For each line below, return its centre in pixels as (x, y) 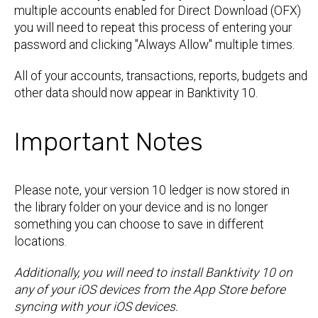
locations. (40, 241)
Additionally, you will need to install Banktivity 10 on (153, 273)
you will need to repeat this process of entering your (153, 28)
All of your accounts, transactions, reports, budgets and (161, 76)
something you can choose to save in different (139, 224)
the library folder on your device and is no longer (141, 207)
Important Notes (109, 142)
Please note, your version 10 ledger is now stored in (152, 190)
